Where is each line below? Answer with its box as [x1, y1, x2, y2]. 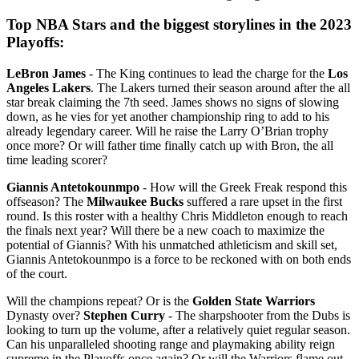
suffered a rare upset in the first [184, 195, 342, 209]
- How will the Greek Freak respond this [139, 180, 347, 195]
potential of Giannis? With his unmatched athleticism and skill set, [6, 238, 337, 252]
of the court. [6, 267, 67, 281]
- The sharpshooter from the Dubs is [165, 309, 350, 323]
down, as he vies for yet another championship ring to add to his [6, 110, 329, 124]
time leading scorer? [6, 153, 107, 167]
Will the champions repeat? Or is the [6, 294, 192, 309]
